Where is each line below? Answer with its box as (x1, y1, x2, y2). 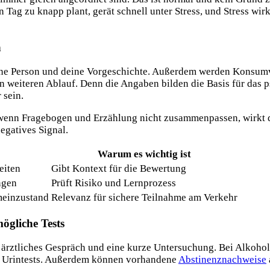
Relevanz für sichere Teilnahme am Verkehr (51, 192, 237, 204)
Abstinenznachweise (178, 254, 266, 266)
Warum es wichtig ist (98, 148, 191, 160)
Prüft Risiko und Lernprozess (51, 177, 176, 189)
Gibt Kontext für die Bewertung (51, 163, 186, 175)
